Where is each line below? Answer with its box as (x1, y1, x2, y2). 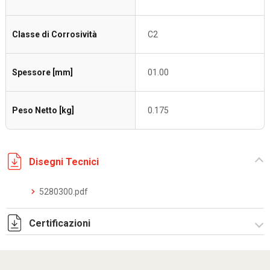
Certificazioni (29, 217, 90, 229)
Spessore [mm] (12, 67, 73, 77)
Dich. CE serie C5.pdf (39, 248, 117, 258)
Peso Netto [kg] (12, 105, 74, 115)
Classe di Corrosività (12, 30, 97, 39)
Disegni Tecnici (29, 155, 99, 168)
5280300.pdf (39, 187, 88, 196)
